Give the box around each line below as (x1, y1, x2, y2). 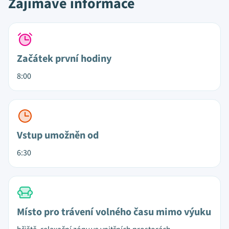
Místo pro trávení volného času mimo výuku (17, 205, 211, 219)
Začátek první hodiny (17, 52, 111, 66)
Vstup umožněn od (17, 128, 99, 143)
